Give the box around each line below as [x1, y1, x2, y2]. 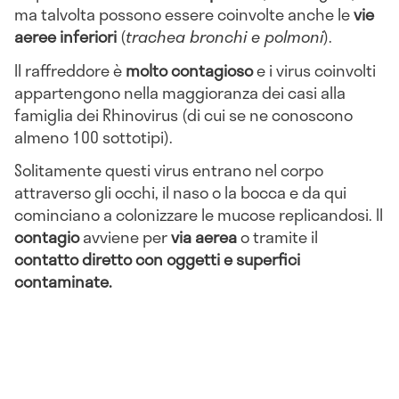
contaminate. [14, 269, 112, 295]
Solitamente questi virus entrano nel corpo [14, 158, 323, 183]
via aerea [171, 224, 237, 250]
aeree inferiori [14, 23, 117, 49]
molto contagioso [126, 57, 256, 83]
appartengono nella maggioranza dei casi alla [14, 79, 346, 105]
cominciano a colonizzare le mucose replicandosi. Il [14, 202, 383, 228]
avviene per [79, 224, 171, 250]
